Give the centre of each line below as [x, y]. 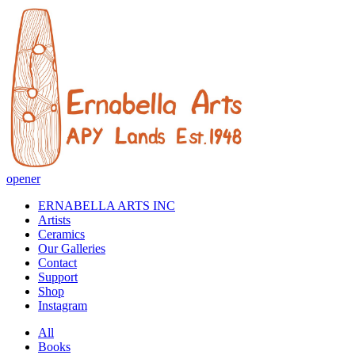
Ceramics [61, 235]
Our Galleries [72, 249]
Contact [57, 263]
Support [58, 277]
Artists [54, 220]
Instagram [63, 306]
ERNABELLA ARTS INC [107, 206]
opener [23, 179]
